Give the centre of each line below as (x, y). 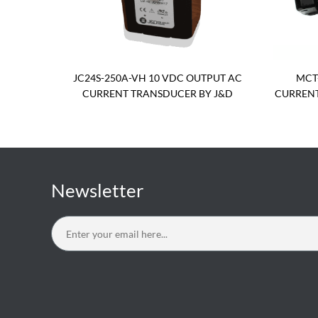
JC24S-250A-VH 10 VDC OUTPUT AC (158, 78)
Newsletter (97, 191)
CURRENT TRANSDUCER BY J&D (158, 94)
